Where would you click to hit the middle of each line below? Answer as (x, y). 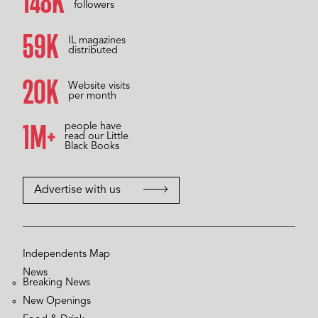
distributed (94, 51)
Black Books (92, 147)
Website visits (99, 87)
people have (93, 127)
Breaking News (56, 283)
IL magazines (98, 41)
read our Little (96, 137)
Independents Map (66, 255)
